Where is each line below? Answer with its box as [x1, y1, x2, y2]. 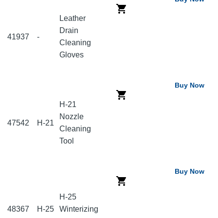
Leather [59, 14, 86, 23]
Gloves [59, 51, 86, 59]
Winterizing [59, 205, 98, 214]
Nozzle [59, 112, 84, 121]
